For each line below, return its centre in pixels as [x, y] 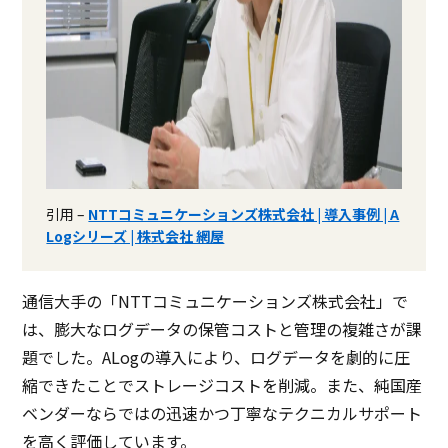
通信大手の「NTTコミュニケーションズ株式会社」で [215, 300]
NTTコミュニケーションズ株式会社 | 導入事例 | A [244, 213]
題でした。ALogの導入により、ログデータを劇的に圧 [216, 356]
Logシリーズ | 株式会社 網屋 [135, 235]
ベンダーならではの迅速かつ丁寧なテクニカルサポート [222, 412]
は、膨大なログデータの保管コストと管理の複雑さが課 [222, 328]
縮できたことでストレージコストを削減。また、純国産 [222, 384]
